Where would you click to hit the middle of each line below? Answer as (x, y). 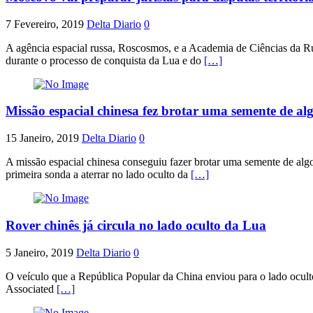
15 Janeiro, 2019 (42, 138)
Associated (31, 289)
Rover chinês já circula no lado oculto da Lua (136, 225)
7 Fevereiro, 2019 (45, 24)
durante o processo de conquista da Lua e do (105, 60)
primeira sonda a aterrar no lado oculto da (98, 175)
